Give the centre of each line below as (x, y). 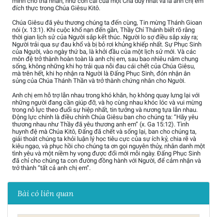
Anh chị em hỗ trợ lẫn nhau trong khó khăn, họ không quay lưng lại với (106, 95)
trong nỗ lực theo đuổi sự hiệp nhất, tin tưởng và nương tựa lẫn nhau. (105, 110)
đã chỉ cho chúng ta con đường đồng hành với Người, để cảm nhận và (107, 161)
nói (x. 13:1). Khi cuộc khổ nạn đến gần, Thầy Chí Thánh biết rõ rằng (103, 30)
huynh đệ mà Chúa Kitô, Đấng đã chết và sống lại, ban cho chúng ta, (104, 132)
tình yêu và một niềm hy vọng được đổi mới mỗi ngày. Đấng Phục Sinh (106, 154)
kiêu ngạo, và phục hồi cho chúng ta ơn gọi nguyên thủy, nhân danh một (108, 146)
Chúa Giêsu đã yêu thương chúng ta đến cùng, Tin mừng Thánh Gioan (107, 23)
